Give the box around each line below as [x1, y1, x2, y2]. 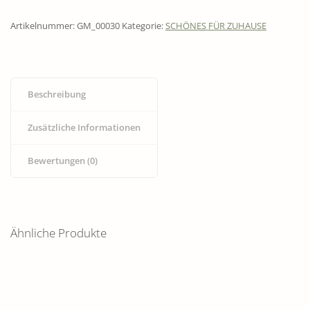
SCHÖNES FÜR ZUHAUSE [165, 19, 266, 33]
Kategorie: [122, 19, 165, 33]
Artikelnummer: [10, 19, 77, 33]
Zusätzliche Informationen [27, 121, 140, 134]
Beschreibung [27, 88, 86, 101]
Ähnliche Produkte [10, 224, 107, 241]
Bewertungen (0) [27, 154, 98, 167]
